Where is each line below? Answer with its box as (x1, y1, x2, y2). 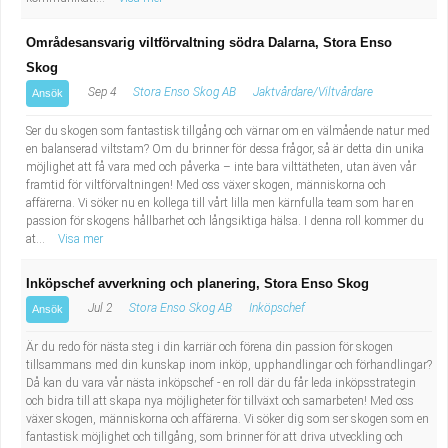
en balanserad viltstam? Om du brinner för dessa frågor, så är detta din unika (26, 142, 424, 156)
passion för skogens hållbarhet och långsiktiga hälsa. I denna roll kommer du (26, 214, 424, 228)
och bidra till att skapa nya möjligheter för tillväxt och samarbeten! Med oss (26, 394, 414, 408)
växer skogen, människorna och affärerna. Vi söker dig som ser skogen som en (26, 412, 429, 426)
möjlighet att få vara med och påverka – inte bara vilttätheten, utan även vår (26, 160, 416, 174)
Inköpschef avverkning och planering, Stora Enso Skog (26, 276, 369, 291)
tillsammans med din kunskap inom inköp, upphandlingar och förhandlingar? (26, 358, 432, 372)
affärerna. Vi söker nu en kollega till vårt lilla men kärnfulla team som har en (26, 196, 414, 210)
